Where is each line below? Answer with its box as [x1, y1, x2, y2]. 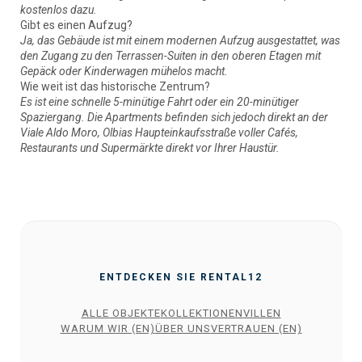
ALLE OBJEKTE [81, 307, 161, 320]
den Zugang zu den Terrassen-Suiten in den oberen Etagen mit [19, 49, 321, 63]
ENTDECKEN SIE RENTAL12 [99, 271, 263, 284]
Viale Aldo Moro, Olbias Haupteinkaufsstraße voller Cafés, [19, 126, 298, 140]
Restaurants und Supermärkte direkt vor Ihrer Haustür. [19, 141, 280, 155]
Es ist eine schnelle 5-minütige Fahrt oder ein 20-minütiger [19, 95, 299, 109]
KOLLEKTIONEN [160, 307, 243, 320]
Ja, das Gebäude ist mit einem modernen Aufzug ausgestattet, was [19, 34, 340, 48]
